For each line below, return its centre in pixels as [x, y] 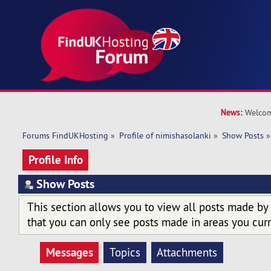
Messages [69, 253]
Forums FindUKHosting [65, 136]
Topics [125, 253]
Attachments [187, 253]
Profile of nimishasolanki [165, 136]
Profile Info [55, 159]
